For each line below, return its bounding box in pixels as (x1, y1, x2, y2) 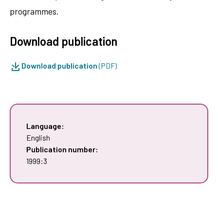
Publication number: (26, 144, 98, 154)
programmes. (10, 5, 59, 17)
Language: (26, 121, 64, 130)
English (26, 132, 50, 142)
